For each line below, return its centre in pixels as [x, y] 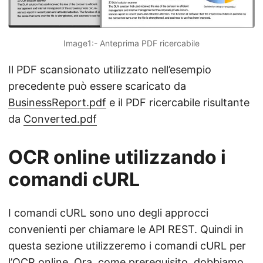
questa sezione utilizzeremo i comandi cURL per [127, 246]
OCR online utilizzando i [117, 157]
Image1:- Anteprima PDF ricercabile [131, 43]
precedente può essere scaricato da [97, 86]
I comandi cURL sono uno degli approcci [108, 213]
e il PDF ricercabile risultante [178, 103]
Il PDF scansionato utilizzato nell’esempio [110, 70]
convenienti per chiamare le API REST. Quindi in [126, 230]
